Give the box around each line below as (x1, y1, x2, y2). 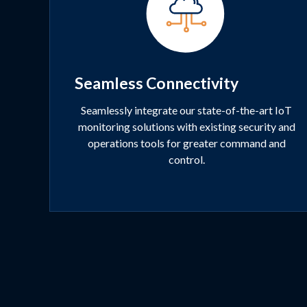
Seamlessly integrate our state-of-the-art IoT (81, 103, 292, 117)
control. (168, 153, 205, 167)
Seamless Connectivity (75, 73, 238, 93)
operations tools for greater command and (87, 136, 286, 150)
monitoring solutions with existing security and (77, 120, 295, 134)
